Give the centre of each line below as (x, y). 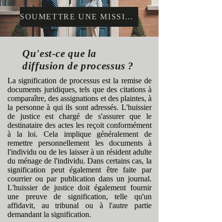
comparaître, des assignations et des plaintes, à (80, 98)
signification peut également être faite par (80, 170)
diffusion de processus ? (78, 66)
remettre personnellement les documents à (80, 143)
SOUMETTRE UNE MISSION (129, 17)
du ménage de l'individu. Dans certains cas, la (80, 161)
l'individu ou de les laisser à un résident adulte (80, 152)
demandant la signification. (49, 214)
